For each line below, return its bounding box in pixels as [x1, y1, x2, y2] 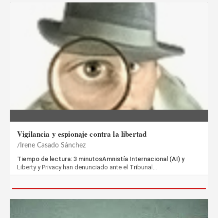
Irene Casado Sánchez [20, 142, 86, 149]
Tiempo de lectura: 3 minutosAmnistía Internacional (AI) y [17, 155, 184, 163]
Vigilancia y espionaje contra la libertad [17, 128, 147, 139]
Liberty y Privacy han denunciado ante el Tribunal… [17, 163, 157, 171]
